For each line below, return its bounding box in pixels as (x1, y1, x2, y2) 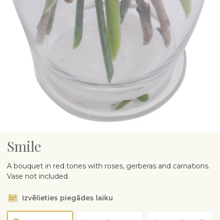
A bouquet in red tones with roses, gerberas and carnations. (7, 162, 210, 170)
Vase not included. (7, 172, 69, 181)
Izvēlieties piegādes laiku (22, 193, 113, 202)
